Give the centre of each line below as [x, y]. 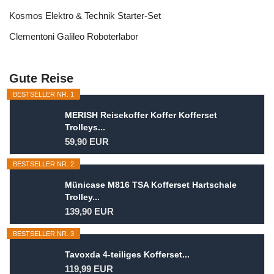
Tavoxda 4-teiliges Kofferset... [127, 254]
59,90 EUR [87, 141]
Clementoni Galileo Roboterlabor [74, 36]
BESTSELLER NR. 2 [43, 164]
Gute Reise [41, 78]
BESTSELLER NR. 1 [43, 94]
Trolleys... [85, 127]
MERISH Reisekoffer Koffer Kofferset [141, 115]
